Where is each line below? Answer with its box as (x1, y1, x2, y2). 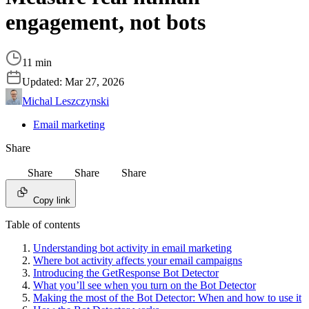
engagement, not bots (6, 10, 206, 35)
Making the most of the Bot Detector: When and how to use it (33, 292, 301, 304)
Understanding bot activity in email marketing (33, 242, 232, 255)
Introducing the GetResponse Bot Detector (33, 267, 219, 279)
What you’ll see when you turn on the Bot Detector (33, 279, 256, 292)
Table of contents (6, 219, 80, 231)
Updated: (22, 76, 65, 88)
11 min (22, 57, 52, 69)
